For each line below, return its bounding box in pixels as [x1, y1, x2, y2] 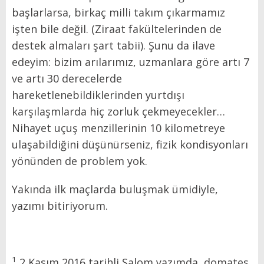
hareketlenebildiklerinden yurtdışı [12, 87, 184, 102]
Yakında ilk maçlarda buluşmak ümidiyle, [12, 181, 218, 196]
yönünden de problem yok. [12, 153, 159, 168]
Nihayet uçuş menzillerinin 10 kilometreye [12, 120, 225, 135]
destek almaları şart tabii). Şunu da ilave [12, 38, 215, 52]
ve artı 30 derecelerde [12, 71, 122, 85]
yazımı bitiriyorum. [12, 198, 108, 213]
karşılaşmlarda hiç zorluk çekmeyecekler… [12, 104, 225, 118]
